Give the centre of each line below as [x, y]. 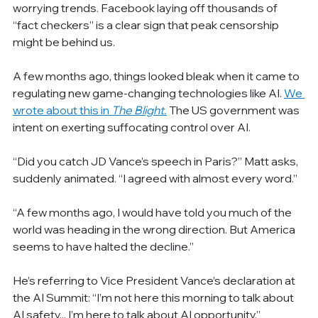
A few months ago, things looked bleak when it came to [158, 76]
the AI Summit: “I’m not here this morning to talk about [155, 297]
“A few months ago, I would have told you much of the [154, 212]
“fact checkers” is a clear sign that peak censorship [147, 24]
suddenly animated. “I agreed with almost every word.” [155, 178]
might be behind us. [64, 42]
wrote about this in [62, 110]
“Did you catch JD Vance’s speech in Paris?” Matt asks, [157, 161]
